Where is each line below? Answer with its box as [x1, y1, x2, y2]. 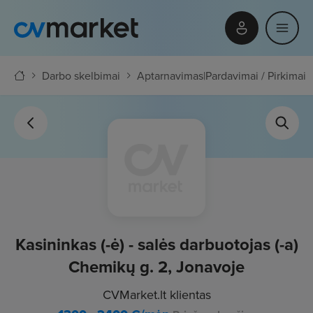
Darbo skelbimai [42, 68, 120, 83]
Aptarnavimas [137, 68, 203, 83]
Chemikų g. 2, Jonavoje [68, 254, 245, 279]
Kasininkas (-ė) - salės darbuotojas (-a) [15, 232, 298, 257]
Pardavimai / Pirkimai [205, 68, 306, 83]
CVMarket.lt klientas [102, 286, 211, 303]
